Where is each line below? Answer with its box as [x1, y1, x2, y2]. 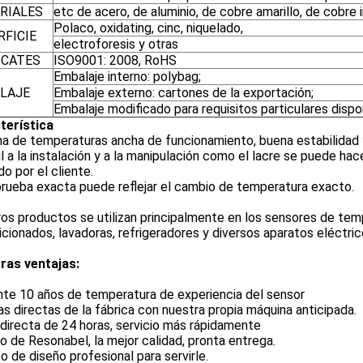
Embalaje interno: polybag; [53, 69, 201, 84]
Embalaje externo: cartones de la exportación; [53, 85, 314, 100]
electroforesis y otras [53, 36, 178, 52]
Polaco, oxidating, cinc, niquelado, [53, 20, 243, 36]
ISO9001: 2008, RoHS [53, 53, 177, 68]
